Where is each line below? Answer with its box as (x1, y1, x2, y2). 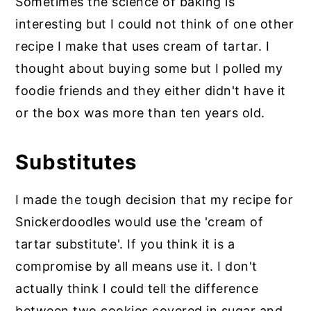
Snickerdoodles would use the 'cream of (15, 215, 264, 230)
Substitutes (15, 150, 137, 175)
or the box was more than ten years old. (15, 106, 265, 121)
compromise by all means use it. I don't (15, 259, 258, 274)
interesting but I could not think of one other (15, 17, 294, 32)
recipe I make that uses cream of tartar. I (15, 39, 270, 54)
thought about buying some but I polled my (15, 61, 283, 76)
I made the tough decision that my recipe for (15, 192, 294, 208)
